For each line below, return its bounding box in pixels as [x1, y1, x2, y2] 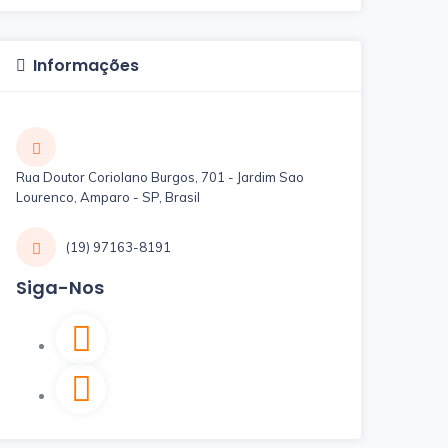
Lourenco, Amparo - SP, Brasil [16, 189, 200, 205]
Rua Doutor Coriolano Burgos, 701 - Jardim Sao [16, 169, 304, 185]
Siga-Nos [16, 275, 104, 300]
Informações [33, 54, 139, 77]
